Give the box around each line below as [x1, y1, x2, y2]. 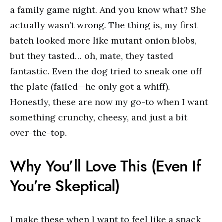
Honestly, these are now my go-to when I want [10, 96, 208, 108]
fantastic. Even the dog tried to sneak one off [10, 65, 202, 77]
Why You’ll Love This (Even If [10, 155, 201, 177]
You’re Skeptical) [10, 174, 120, 197]
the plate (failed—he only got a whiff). [10, 80, 170, 92]
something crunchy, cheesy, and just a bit [10, 111, 187, 123]
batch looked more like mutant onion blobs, [10, 34, 197, 46]
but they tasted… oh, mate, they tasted [10, 50, 173, 61]
